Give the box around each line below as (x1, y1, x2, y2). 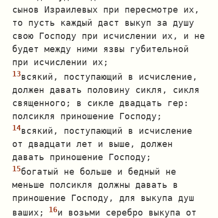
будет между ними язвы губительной (12, 44, 189, 54)
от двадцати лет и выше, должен (12, 139, 173, 149)
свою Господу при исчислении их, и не (12, 31, 205, 41)
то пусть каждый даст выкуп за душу (12, 18, 194, 28)
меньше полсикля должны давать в (12, 180, 178, 190)
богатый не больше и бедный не (21, 166, 176, 177)
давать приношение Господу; (12, 152, 151, 162)
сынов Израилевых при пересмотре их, (12, 4, 200, 15)
